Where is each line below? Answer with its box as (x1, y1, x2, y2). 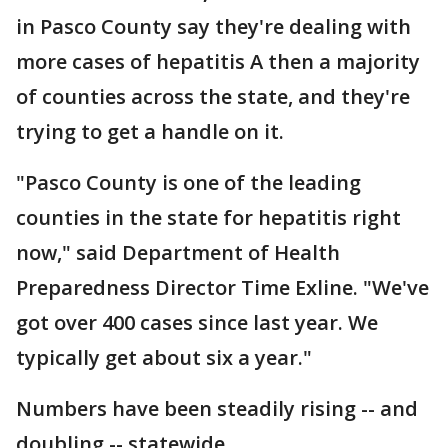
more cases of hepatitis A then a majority (16, 48, 420, 75)
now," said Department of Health (16, 239, 340, 266)
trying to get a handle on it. (16, 118, 289, 145)
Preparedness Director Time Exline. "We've (16, 274, 429, 301)
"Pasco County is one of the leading (16, 169, 361, 196)
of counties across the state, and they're (16, 83, 410, 110)
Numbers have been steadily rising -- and (16, 395, 418, 422)
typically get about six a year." (16, 344, 312, 371)
